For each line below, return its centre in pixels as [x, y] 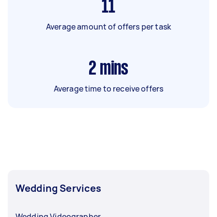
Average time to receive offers [108, 88]
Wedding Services [59, 188]
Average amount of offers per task [108, 26]
